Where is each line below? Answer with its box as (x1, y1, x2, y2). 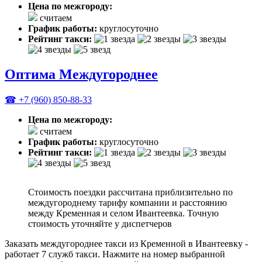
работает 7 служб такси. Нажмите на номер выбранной (5, 249, 225, 259)
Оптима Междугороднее (5, 66, 158, 82)
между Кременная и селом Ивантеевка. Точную (28, 208, 219, 218)
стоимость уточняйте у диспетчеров (28, 218, 172, 229)
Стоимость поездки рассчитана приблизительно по (28, 187, 233, 197)
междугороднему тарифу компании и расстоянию (28, 197, 227, 208)
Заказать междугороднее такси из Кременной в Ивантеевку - (5, 238, 248, 249)
